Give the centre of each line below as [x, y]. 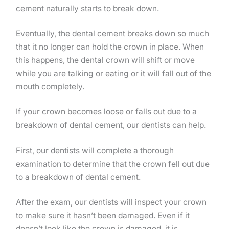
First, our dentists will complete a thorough [95, 150]
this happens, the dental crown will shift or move [105, 60]
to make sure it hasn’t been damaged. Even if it [103, 215]
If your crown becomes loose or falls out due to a [106, 112]
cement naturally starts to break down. [87, 8]
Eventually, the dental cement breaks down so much [112, 34]
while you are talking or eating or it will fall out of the [113, 74]
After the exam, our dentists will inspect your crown [111, 202]
